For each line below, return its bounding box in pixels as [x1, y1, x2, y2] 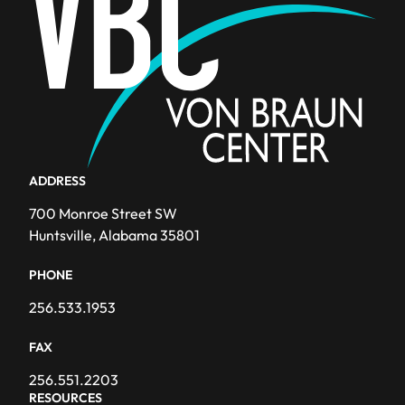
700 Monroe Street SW [29, 203, 177, 222]
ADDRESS [29, 172, 86, 189]
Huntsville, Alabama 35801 [29, 225, 200, 244]
